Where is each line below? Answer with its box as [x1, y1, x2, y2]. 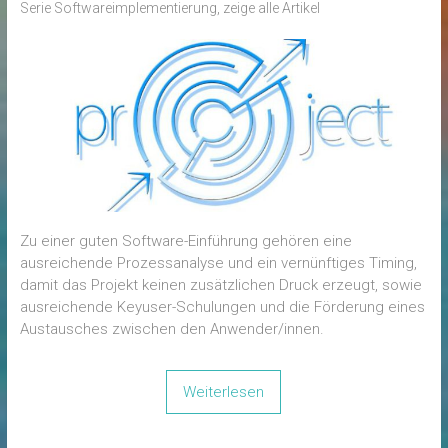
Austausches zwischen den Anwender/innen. [19, 319, 324, 338]
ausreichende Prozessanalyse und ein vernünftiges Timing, [19, 253, 417, 272]
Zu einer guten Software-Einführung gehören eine [19, 231, 352, 250]
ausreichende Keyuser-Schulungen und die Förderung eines [19, 297, 425, 316]
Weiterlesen [183, 382, 265, 401]
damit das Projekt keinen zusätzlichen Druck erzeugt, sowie [19, 275, 422, 294]
